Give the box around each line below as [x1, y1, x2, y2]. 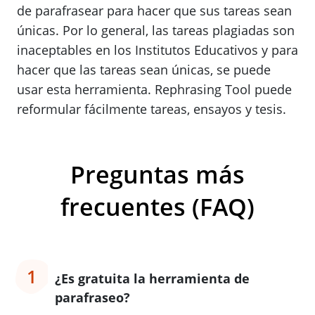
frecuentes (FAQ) [60, 191, 255, 224]
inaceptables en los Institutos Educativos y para [17, 41, 298, 59]
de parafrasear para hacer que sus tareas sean [17, 2, 292, 20]
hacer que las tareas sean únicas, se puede [17, 61, 271, 79]
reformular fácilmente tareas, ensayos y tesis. [17, 101, 286, 118]
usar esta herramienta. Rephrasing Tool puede [17, 81, 292, 98]
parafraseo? [55, 289, 130, 307]
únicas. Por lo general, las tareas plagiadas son [17, 22, 295, 39]
